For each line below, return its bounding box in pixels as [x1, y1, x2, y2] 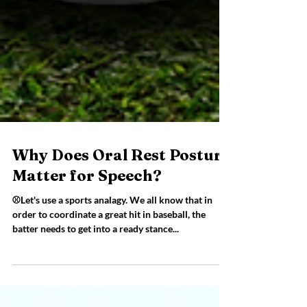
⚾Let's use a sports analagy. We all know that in [12, 221, 212, 233]
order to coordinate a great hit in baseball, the [12, 236, 206, 247]
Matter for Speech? [12, 193, 162, 212]
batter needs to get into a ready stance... [12, 250, 179, 262]
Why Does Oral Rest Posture [12, 173, 230, 192]
